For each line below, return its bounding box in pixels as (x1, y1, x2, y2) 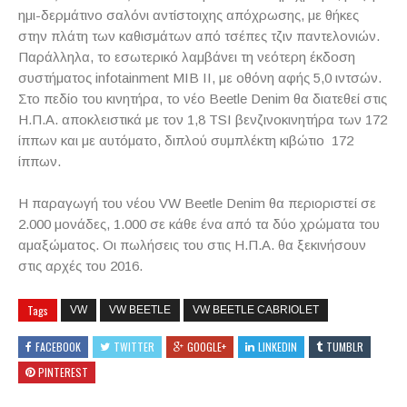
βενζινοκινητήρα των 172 (232, 112, 387, 127)
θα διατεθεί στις (290, 91, 387, 106)
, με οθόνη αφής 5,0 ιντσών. (212, 70, 382, 85)
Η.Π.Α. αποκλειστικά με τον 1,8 (18, 112, 209, 127)
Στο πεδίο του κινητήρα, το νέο (18, 91, 209, 106)
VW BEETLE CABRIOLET (193, 303, 319, 316)
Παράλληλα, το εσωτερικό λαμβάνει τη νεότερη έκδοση (18, 49, 355, 65)
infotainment (95, 70, 169, 85)
